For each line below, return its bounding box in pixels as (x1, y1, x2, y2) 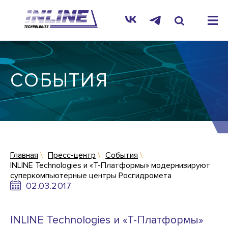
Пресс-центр (48, 150, 96, 160)
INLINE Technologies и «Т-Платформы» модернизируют (10, 160, 210, 170)
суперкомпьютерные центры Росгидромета (10, 170, 172, 181)
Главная (10, 150, 38, 160)
